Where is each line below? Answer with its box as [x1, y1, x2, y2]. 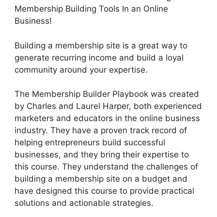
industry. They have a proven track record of [15, 125, 187, 136]
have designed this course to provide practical [15, 186, 194, 196]
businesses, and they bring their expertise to [15, 150, 189, 160]
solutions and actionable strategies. [15, 198, 154, 208]
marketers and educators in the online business [15, 113, 200, 124]
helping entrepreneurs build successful [15, 138, 165, 148]
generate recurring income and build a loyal [15, 52, 184, 62]
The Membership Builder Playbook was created [15, 89, 199, 99]
